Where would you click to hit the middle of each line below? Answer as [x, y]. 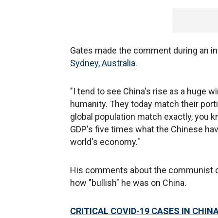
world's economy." [105, 142]
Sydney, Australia [103, 63]
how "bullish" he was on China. [128, 183]
